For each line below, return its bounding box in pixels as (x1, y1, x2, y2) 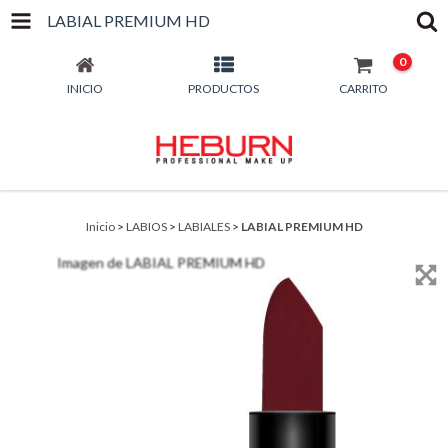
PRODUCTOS (188, 81, 260, 96)
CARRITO (338, 81, 388, 96)
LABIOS (125, 219, 167, 234)
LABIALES (177, 219, 230, 234)
